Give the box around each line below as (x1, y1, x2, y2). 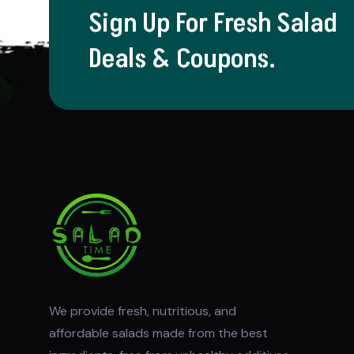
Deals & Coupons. (88, 40, 276, 78)
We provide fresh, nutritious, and (49, 302, 236, 319)
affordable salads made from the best (49, 324, 268, 341)
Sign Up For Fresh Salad (88, 5, 337, 43)
